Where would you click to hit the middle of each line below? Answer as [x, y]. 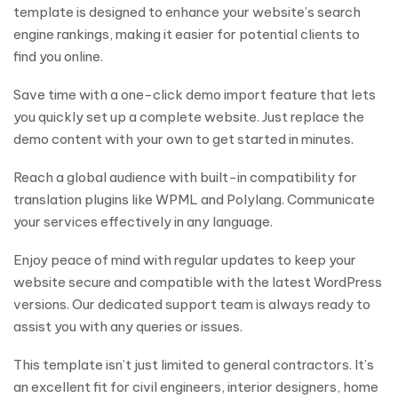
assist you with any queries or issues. [131, 326]
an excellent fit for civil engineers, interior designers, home [196, 387]
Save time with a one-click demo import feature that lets [195, 95]
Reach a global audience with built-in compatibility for [185, 177]
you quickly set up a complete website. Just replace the [189, 117]
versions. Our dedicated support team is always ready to [192, 304]
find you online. [61, 56]
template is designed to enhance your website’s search [187, 12]
